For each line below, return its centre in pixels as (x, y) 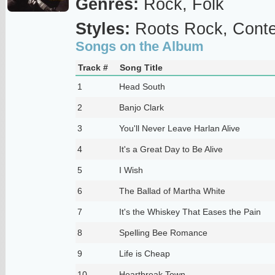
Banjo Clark (141, 107)
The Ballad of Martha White (172, 191)
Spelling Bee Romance (163, 232)
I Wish (131, 170)
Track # (93, 67)
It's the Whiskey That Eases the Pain (190, 211)
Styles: (103, 29)
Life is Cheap (144, 253)
